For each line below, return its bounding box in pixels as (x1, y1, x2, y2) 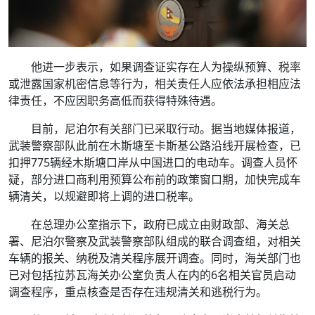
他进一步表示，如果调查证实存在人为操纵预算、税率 (31, 58, 301, 75)
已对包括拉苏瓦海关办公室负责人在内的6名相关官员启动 (8, 266, 296, 283)
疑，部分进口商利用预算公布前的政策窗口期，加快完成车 (8, 171, 301, 187)
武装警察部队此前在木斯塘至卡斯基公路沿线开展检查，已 (8, 137, 301, 153)
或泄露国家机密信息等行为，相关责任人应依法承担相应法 (8, 75, 301, 91)
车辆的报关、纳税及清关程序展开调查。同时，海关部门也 (8, 250, 301, 266)
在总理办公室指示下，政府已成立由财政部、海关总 (31, 216, 290, 232)
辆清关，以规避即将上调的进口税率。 (8, 188, 200, 204)
